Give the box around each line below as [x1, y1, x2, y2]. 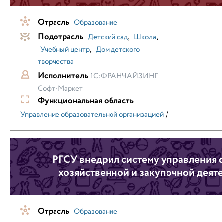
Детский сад [88, 32, 128, 43]
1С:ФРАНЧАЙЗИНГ [90, 71, 158, 82]
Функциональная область [38, 95, 134, 107]
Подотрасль [38, 31, 83, 43]
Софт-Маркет [38, 83, 83, 94]
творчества [38, 56, 74, 67]
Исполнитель [38, 70, 88, 82]
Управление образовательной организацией [20, 110, 164, 120]
